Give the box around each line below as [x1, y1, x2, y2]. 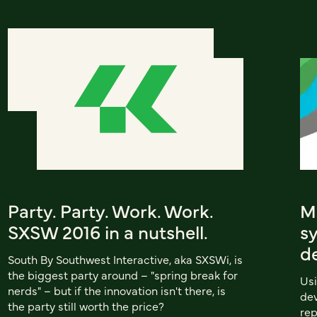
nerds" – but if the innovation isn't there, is [7, 282, 226, 298]
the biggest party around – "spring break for [7, 266, 238, 282]
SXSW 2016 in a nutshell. [7, 218, 208, 244]
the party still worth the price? [7, 297, 164, 313]
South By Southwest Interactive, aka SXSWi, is [7, 250, 243, 267]
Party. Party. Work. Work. [7, 197, 213, 223]
